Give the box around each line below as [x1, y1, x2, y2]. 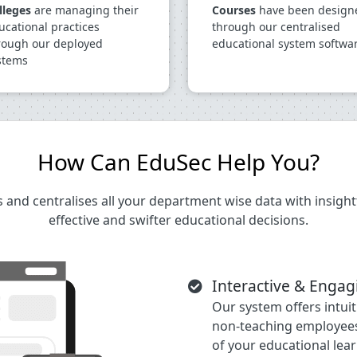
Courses [212, 2, 256, 18]
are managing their [31, 2, 139, 18]
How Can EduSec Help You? [37, 147, 320, 177]
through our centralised [212, 19, 340, 34]
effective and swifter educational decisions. [49, 211, 308, 229]
